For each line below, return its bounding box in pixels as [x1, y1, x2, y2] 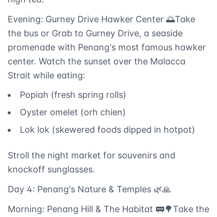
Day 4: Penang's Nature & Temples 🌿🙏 [8, 184, 171, 195]
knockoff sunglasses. [8, 164, 95, 175]
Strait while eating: [8, 70, 85, 81]
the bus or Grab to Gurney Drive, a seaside [8, 28, 183, 39]
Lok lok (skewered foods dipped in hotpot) [20, 124, 195, 135]
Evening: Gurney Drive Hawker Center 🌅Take [8, 14, 195, 25]
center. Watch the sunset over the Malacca [8, 56, 186, 67]
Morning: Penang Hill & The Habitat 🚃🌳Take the [8, 204, 209, 215]
